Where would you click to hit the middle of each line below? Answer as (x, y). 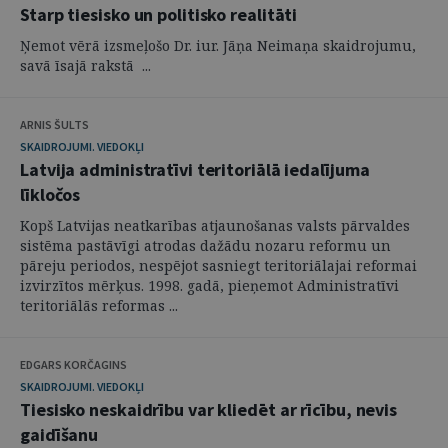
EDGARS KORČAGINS (73, 364)
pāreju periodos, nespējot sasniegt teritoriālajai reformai (218, 265)
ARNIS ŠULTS (54, 124)
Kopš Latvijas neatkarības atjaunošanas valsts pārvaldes (215, 225)
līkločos (50, 194)
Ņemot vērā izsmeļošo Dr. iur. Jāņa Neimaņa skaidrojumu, (218, 45)
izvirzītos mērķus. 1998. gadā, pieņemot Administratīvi (209, 285)
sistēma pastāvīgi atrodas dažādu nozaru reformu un (205, 245)
